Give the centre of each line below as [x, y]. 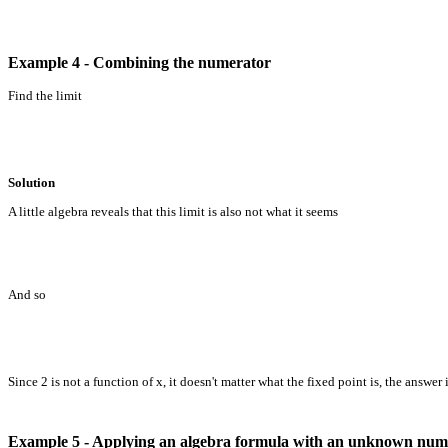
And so [27, 294]
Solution [31, 182]
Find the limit [45, 95]
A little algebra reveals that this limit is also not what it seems [173, 211]
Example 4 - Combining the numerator [139, 62]
